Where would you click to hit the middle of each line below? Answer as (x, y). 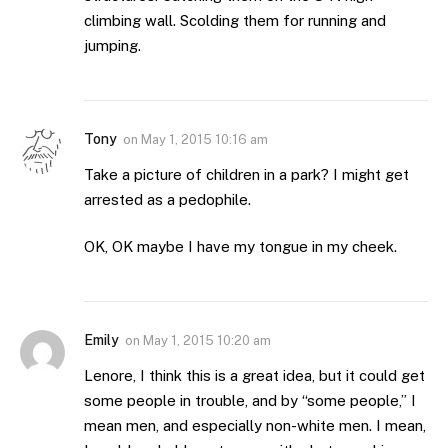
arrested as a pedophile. (167, 199)
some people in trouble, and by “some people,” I (250, 401)
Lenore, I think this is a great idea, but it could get (254, 376)
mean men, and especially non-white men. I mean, (255, 426)
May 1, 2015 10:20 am (207, 341)
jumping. (112, 45)
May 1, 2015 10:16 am (204, 139)
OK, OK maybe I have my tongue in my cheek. (240, 247)
